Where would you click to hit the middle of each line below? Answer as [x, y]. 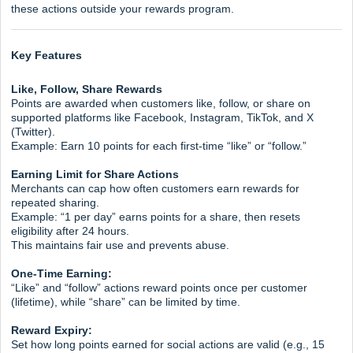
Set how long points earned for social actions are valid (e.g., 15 [168, 345]
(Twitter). [33, 132]
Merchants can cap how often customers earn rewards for [155, 189]
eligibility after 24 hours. [70, 231]
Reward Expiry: [52, 331]
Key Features [46, 56]
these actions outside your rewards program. [123, 8]
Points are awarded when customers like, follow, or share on [161, 104]
